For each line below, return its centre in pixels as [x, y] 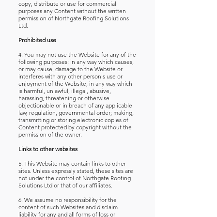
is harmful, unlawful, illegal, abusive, [65, 91]
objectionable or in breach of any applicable [75, 105]
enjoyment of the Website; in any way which [75, 84]
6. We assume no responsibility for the [68, 200]
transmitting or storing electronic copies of [73, 120]
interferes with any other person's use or [70, 76]
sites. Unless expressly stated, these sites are [76, 171]
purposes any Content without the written [72, 11]
